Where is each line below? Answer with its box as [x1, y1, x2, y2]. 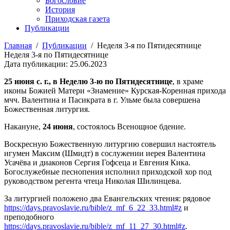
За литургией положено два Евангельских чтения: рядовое [4, 194, 210, 203]
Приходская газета [45, 14, 110, 23]
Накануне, [4, 122, 43, 131]
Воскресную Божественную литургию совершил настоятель [4, 140, 216, 148]
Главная [4, 41, 32, 50]
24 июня [43, 122, 73, 131]
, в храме [172, 77, 203, 86]
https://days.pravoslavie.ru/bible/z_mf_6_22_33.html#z [4, 203, 182, 212]
